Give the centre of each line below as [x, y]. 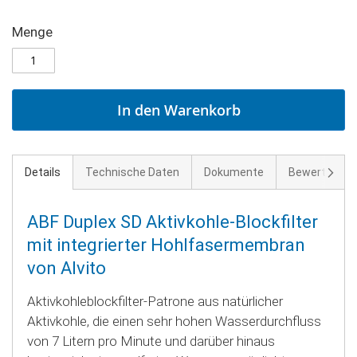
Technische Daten [132, 172]
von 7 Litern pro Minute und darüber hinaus [151, 341]
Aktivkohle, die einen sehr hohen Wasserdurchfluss [174, 321]
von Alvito [67, 268]
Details [43, 172]
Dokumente [234, 172]
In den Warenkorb [178, 110]
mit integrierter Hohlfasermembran [166, 245]
